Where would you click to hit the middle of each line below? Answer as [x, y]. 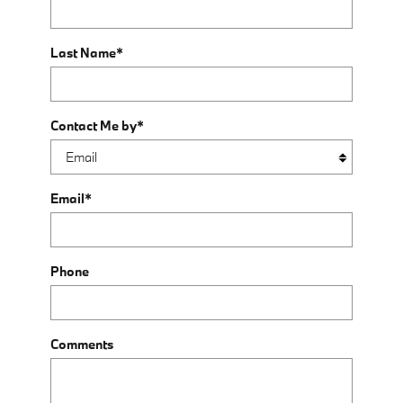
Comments [82, 344]
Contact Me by [94, 125]
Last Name [83, 52]
